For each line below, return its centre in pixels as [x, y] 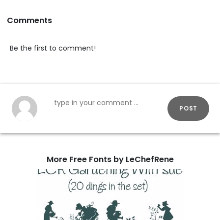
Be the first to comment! [53, 48]
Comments [29, 20]
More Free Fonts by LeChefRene [110, 159]
